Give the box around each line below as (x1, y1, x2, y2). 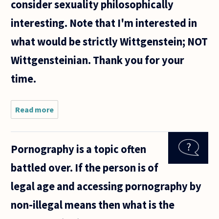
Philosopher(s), (54, 114, 110, 124)
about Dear (54, 104, 94, 114)
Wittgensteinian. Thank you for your (11, 53, 185, 67)
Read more (15, 104, 54, 114)
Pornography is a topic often (11, 142, 147, 156)
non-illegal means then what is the (11, 197, 175, 212)
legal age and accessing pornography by (11, 179, 202, 193)
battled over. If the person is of (11, 160, 159, 175)
